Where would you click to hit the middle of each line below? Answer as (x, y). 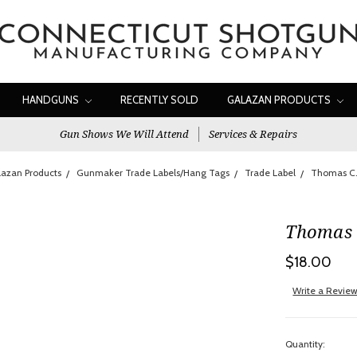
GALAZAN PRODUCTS (280, 100)
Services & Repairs (253, 134)
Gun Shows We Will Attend (124, 134)
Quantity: (306, 344)
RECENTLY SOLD (159, 100)
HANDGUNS (52, 100)
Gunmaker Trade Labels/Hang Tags (153, 173)
